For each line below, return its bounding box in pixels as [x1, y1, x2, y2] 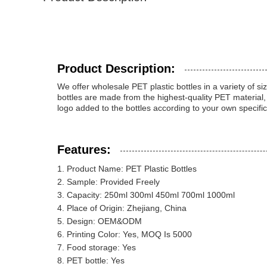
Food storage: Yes [67, 243, 136, 252]
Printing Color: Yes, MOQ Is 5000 [67, 229, 192, 239]
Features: [57, 143, 111, 156]
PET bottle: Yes [67, 256, 125, 265]
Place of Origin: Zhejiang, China [67, 203, 187, 213]
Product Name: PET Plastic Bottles [67, 164, 197, 173]
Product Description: [57, 62, 175, 75]
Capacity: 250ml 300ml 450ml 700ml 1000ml [67, 190, 235, 200]
